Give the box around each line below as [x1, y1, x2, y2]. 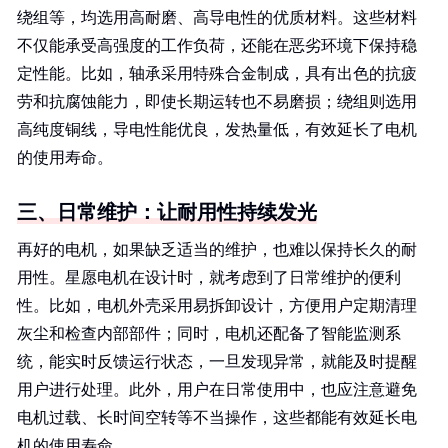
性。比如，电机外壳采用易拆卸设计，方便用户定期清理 [17, 297, 417, 314]
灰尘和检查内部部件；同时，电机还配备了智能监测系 [17, 325, 401, 342]
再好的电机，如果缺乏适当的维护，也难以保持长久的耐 [17, 241, 417, 258]
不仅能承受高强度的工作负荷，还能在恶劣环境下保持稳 [17, 37, 417, 54]
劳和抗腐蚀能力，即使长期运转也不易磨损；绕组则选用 [17, 93, 417, 110]
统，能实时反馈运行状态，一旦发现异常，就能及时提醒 [17, 353, 417, 370]
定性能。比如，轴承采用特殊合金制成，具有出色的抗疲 [17, 65, 417, 82]
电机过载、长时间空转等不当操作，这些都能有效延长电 [17, 409, 417, 426]
